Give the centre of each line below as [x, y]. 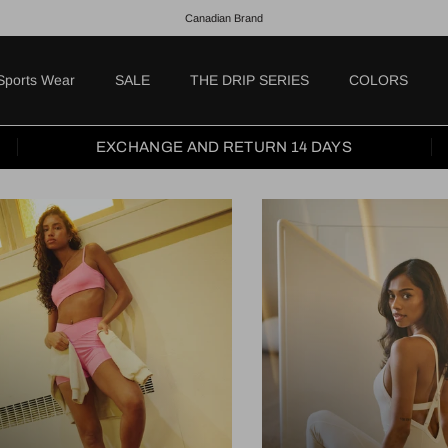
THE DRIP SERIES [249, 79]
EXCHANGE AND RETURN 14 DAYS [223, 146]
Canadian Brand [224, 17]
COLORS [378, 79]
